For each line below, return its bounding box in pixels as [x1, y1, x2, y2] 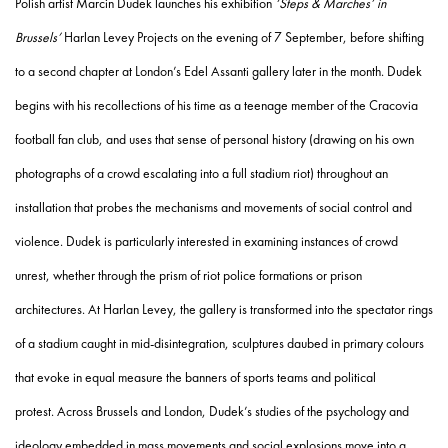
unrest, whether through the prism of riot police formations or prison [15, 266, 362, 285]
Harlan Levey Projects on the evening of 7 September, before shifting [61, 28, 424, 47]
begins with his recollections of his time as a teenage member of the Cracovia [15, 96, 418, 115]
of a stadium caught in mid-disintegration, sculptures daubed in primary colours [15, 334, 424, 353]
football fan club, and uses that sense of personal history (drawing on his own [15, 130, 414, 149]
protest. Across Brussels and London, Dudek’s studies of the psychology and [15, 402, 409, 421]
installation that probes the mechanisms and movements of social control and [15, 198, 412, 217]
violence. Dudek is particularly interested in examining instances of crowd [15, 232, 398, 251]
